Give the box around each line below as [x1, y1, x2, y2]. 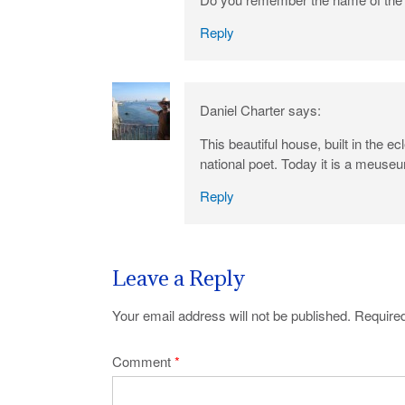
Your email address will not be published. [112, 306, 351, 325]
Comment [112, 351, 174, 371]
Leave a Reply [112, 263, 245, 291]
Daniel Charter [200, 99, 285, 119]
